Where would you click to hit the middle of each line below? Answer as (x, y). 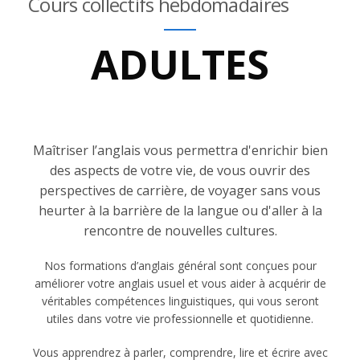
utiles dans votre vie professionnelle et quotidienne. (180, 319)
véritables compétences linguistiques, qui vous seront (180, 301)
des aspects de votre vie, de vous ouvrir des (180, 170)
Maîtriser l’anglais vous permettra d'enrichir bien (180, 150)
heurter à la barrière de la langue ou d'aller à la (180, 211)
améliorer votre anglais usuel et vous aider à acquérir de (180, 283)
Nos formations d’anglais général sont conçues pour (180, 266)
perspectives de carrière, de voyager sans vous (180, 190)
